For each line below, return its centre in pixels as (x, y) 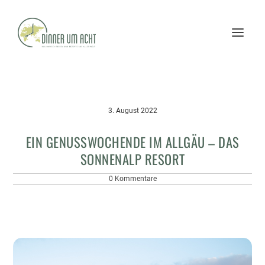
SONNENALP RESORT (132, 159)
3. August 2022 (132, 111)
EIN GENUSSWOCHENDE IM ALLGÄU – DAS (132, 142)
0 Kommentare (132, 179)
